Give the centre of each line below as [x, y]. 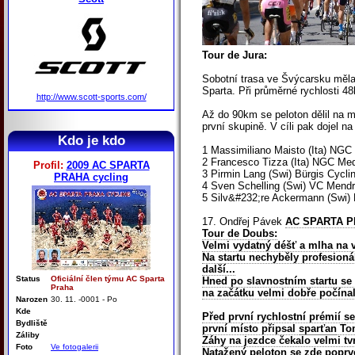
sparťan [318, 329]
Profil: [50, 165]
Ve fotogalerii [74, 346]
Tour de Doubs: [240, 234]
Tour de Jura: [235, 55]
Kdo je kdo [91, 140]
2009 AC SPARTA [108, 165]
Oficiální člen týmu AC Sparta [108, 278]
